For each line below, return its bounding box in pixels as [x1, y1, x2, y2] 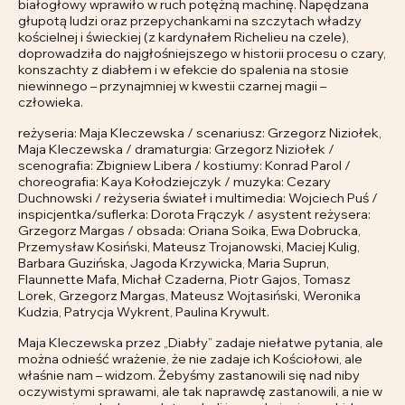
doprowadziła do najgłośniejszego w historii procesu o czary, [18, 44, 386, 62]
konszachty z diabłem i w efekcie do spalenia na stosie [18, 61, 349, 79]
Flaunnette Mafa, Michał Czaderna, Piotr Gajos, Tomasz [18, 270, 351, 288]
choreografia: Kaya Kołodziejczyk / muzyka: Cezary [18, 173, 331, 191]
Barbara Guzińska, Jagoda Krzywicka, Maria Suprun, [18, 254, 329, 272]
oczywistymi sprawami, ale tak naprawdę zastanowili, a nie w [18, 382, 382, 400]
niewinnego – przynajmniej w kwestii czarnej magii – [18, 77, 326, 95]
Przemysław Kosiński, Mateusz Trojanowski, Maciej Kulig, [18, 238, 360, 256]
